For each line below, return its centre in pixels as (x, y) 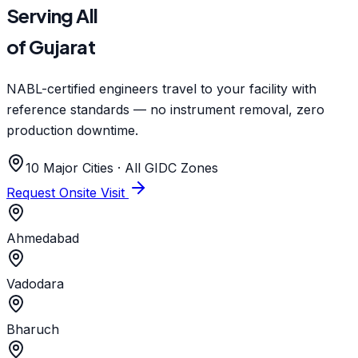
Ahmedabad (43, 239)
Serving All (52, 16)
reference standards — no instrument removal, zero (165, 110)
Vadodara (35, 284)
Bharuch (33, 330)
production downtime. (72, 131)
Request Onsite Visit (68, 193)
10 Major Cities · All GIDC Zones (122, 168)
